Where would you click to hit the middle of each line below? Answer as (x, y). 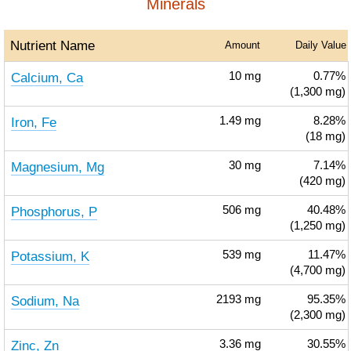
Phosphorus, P (54, 212)
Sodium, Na (45, 301)
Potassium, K (50, 256)
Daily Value (320, 45)
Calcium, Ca (47, 78)
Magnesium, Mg (57, 167)
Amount (242, 45)
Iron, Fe (33, 122)
